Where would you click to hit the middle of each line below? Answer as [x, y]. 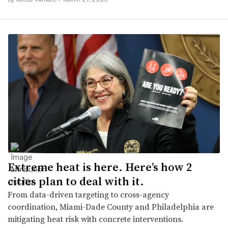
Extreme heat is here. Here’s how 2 [100, 167]
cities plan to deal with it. [76, 181]
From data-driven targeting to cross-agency [88, 195]
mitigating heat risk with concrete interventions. [95, 219]
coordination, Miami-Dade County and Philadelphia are [111, 207]
